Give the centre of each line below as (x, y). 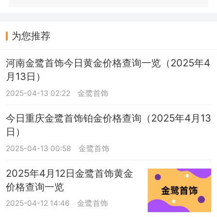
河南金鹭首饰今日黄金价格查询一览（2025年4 (108, 63)
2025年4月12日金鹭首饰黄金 (69, 173)
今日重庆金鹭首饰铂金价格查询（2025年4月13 (108, 118)
